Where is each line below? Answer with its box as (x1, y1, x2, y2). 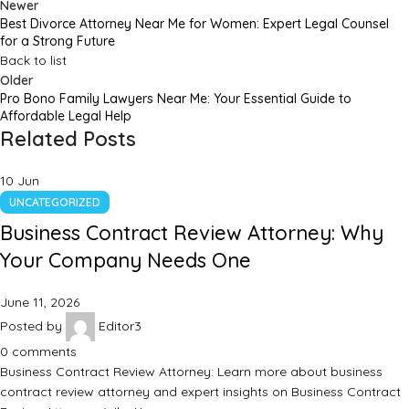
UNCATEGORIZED (9, 195, 100, 210)
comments (12, 343, 77, 361)
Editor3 (99, 317, 142, 334)
